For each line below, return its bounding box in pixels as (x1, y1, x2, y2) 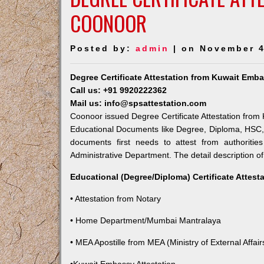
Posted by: (70, 44, 136, 53)
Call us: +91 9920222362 (70, 85, 167, 95)
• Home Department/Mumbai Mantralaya (70, 216, 221, 225)
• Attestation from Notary (70, 194, 161, 203)
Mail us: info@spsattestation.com (70, 98, 206, 108)
